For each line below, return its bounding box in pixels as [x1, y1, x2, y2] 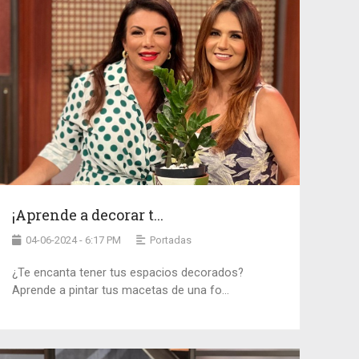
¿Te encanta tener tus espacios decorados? [11, 266, 244, 280]
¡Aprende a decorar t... [11, 205, 163, 225]
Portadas [149, 234, 192, 247]
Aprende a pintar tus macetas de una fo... [11, 284, 229, 298]
